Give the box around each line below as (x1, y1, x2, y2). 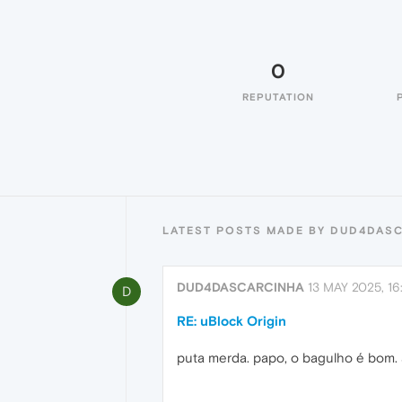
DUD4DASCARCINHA (177, 280, 304, 294)
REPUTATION (242, 92, 314, 102)
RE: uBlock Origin (177, 313, 286, 328)
